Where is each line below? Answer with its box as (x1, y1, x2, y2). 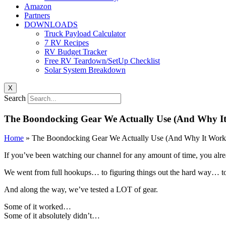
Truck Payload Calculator (44, 29, 126, 38)
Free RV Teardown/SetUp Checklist (44, 56, 160, 65)
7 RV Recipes (44, 38, 89, 47)
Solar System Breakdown (44, 66, 126, 74)
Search (4, 94, 26, 102)
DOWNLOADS (24, 20, 78, 29)
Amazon (24, 2, 51, 11)
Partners (24, 11, 50, 20)
